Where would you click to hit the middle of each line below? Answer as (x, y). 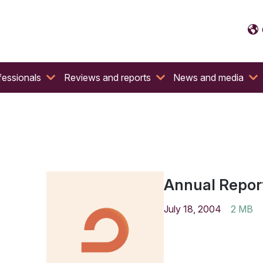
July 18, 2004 (192, 209)
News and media (209, 77)
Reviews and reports (107, 77)
